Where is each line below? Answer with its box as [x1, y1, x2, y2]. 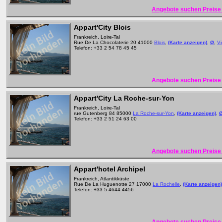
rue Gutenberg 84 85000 [74, 111, 133, 116]
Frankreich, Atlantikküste [74, 176, 129, 181]
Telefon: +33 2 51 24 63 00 [74, 116, 137, 121]
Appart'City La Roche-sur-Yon [74, 94, 174, 102]
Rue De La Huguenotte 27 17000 [74, 181, 153, 187]
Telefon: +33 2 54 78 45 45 [74, 45, 137, 51]
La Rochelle [153, 181, 180, 187]
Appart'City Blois [74, 23, 131, 31]
